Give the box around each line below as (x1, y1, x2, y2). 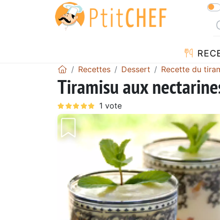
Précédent (71, 185, 119, 197)
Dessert (121, 64, 150, 74)
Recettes (78, 64, 110, 74)
